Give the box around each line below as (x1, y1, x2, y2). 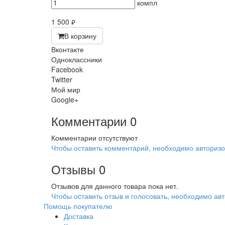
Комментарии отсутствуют (51, 133, 138, 143)
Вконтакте (51, 44, 84, 54)
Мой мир (51, 84, 80, 94)
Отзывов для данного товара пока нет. (51, 181, 178, 191)
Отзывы (51, 160, 95, 178)
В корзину (64, 31, 96, 41)
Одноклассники (51, 54, 102, 64)
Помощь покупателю (44, 201, 113, 211)
